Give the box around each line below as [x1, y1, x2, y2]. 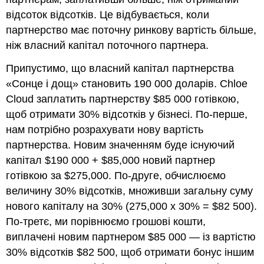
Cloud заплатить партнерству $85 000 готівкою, [6, 93, 240, 105]
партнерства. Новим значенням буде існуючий [6, 139, 235, 151]
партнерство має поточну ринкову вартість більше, [6, 24, 257, 37]
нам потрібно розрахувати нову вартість [6, 124, 204, 136]
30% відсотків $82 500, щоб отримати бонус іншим [6, 246, 255, 259]
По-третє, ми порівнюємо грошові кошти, [6, 216, 206, 228]
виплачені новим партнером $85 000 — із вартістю [6, 231, 256, 243]
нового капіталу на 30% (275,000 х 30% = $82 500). [6, 200, 258, 213]
